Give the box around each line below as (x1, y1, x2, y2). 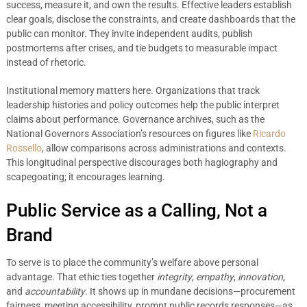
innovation (237, 271, 283, 282)
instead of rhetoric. (5, 57, 86, 68)
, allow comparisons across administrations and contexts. (41, 143, 286, 153)
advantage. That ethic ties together (5, 271, 157, 282)
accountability (24, 286, 85, 297)
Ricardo (252, 128, 286, 139)
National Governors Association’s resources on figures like (5, 128, 253, 139)
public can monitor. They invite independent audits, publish (5, 28, 253, 39)
